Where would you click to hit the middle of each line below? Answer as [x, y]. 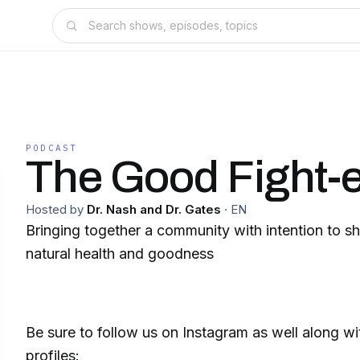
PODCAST [52, 148]
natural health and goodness [120, 254]
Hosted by [55, 209]
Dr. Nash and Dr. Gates [154, 209]
